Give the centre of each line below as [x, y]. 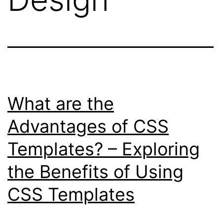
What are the [61, 104]
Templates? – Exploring [104, 149]
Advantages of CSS [88, 127]
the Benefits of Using [95, 172]
